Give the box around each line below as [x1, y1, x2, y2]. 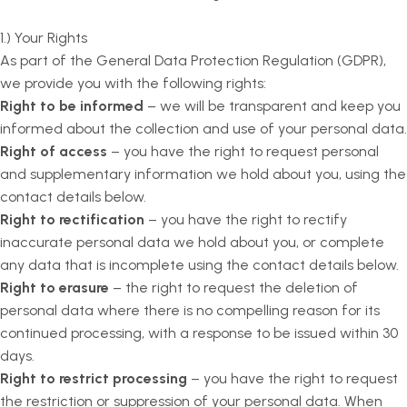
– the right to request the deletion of [109, 279, 358, 296]
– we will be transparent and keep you [144, 97, 401, 114]
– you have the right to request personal [107, 143, 379, 160]
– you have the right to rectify [144, 211, 347, 228]
